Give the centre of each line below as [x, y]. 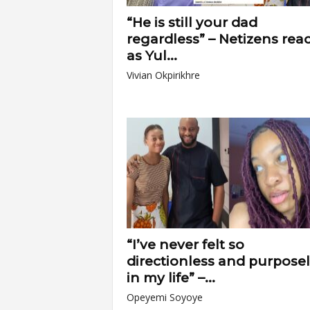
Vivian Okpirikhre [163, 75]
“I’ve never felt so [185, 245]
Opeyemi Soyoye [164, 297]
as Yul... [152, 56]
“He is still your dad [192, 22]
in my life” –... [171, 278]
